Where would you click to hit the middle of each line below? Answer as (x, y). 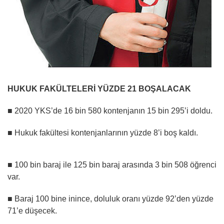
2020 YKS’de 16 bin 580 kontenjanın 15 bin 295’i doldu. (112, 111)
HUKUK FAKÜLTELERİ (52, 89)
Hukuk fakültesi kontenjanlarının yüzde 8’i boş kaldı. (105, 133)
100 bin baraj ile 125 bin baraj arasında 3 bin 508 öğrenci (114, 165)
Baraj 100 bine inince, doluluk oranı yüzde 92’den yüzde (113, 199)
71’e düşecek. (32, 211)
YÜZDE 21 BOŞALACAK (144, 89)
